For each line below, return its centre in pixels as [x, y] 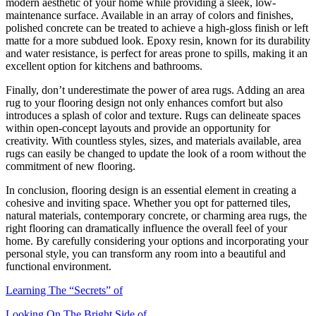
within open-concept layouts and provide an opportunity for [138, 128]
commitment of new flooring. [71, 166]
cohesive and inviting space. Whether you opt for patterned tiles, [148, 203]
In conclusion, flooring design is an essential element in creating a [151, 190]
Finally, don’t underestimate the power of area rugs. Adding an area [155, 90]
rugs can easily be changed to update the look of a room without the [156, 154]
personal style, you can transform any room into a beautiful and [146, 254]
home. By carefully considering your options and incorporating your [157, 241]
